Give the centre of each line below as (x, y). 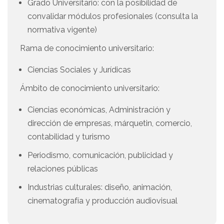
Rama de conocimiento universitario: (87, 48)
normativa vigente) (62, 30)
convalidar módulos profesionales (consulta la (113, 16)
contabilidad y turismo (69, 137)
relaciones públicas (63, 169)
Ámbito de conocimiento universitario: (90, 88)
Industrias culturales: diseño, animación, (100, 187)
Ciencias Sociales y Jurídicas (79, 70)
